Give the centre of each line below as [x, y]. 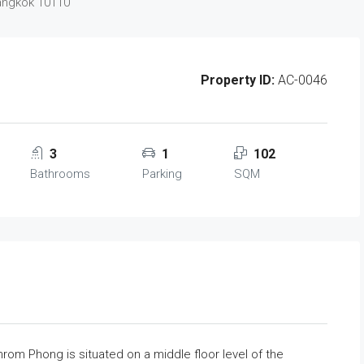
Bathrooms [60, 174]
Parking [162, 174]
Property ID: [238, 80]
